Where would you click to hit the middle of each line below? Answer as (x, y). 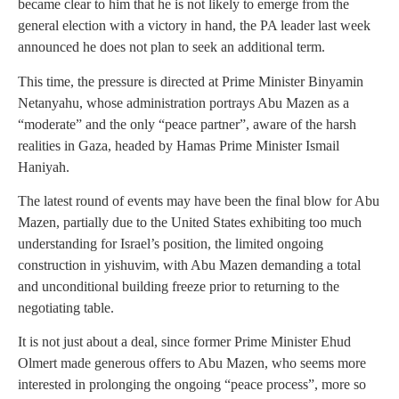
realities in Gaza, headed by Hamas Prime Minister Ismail (179, 145)
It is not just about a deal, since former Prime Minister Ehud (184, 342)
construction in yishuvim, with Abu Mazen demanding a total (189, 265)
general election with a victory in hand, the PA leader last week (194, 26)
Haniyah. (44, 167)
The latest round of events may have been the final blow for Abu (199, 200)
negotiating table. (66, 307)
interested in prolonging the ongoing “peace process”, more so (192, 385)
